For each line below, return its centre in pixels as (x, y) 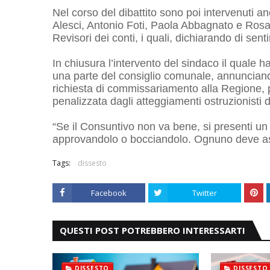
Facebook (108, 193)
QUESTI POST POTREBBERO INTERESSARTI (152, 230)
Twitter (204, 193)
